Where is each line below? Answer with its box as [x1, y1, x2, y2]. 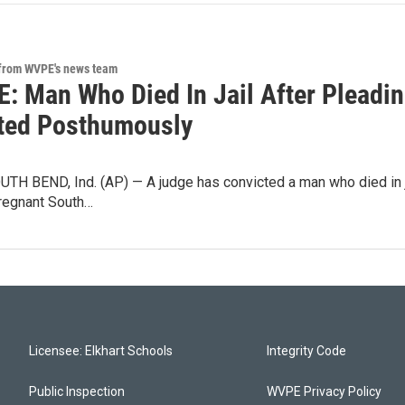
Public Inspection [29, 384, 125, 400]
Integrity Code [267, 344, 347, 359]
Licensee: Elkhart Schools [29, 344, 173, 359]
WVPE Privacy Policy [267, 384, 382, 400]
